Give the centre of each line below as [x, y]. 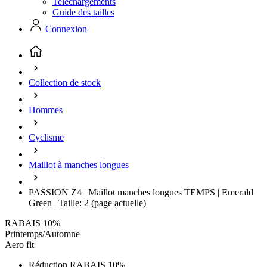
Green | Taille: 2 [60, 203]
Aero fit [19, 245]
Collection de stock [65, 83]
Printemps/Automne [42, 234]
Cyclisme [46, 137]
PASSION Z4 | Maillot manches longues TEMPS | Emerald [141, 192]
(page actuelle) [119, 203]
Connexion [65, 29]
